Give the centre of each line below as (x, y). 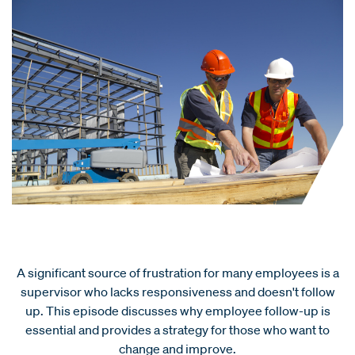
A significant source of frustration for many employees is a (177, 272)
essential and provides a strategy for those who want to (177, 329)
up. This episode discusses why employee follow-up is (177, 310)
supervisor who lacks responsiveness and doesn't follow (177, 291)
